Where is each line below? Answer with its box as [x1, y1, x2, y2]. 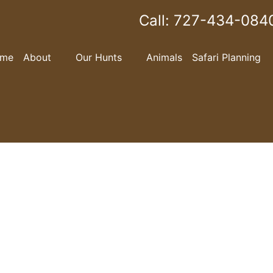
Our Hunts [76, 51, 122, 64]
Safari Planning [192, 51, 261, 64]
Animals [146, 51, 182, 64]
